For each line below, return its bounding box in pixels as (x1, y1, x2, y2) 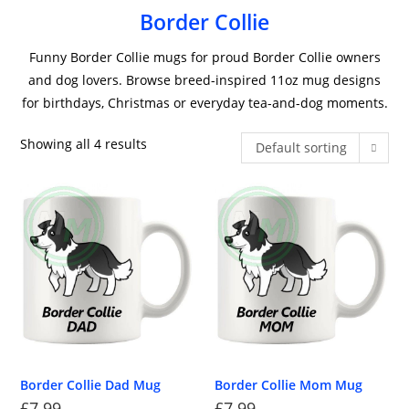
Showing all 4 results (20, 135, 148, 152)
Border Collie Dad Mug (20, 375, 162, 393)
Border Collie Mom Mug (215, 375, 362, 393)
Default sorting (255, 139, 347, 156)
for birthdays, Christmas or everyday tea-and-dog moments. (21, 94, 388, 111)
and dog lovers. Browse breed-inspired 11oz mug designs (28, 71, 381, 89)
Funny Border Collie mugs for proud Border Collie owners (28, 48, 381, 66)
